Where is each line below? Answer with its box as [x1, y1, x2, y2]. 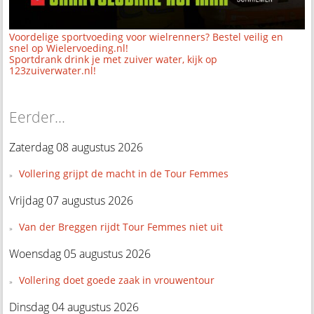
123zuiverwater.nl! [9, 63, 97, 77]
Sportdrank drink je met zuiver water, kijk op [9, 52, 218, 66]
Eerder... [9, 107, 66, 127]
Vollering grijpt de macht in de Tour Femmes [18, 166, 228, 180]
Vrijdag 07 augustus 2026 [9, 192, 134, 208]
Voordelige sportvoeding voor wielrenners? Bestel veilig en [9, 29, 284, 43]
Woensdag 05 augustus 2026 [9, 246, 151, 262]
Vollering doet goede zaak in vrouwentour [18, 273, 214, 287]
